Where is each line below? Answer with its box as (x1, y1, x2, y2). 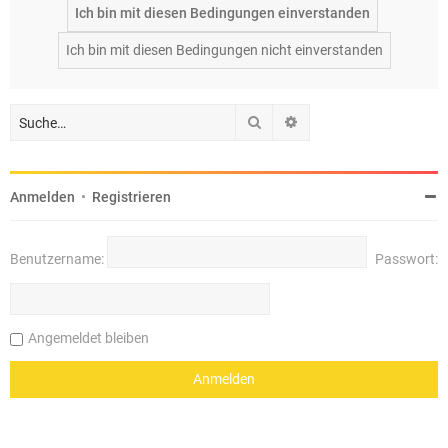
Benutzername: (10, 250, 104, 267)
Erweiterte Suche (299, 113, 403, 130)
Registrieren (92, 189, 171, 206)
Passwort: (375, 250, 438, 267)
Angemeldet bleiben (28, 330, 149, 347)
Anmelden (10, 189, 75, 206)
